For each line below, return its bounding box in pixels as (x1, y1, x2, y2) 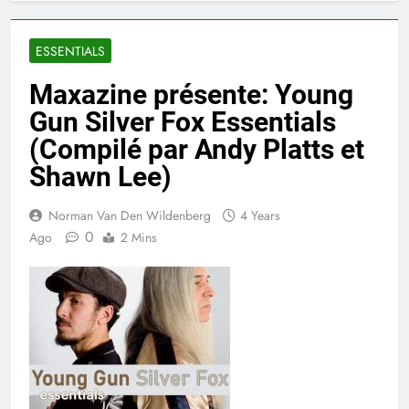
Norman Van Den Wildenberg (48, 206, 211, 225)
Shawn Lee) (29, 161, 172, 194)
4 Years (240, 206, 280, 225)
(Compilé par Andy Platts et (29, 133, 364, 166)
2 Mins (121, 228, 157, 247)
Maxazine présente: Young (29, 79, 353, 111)
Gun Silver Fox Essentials (29, 106, 336, 139)
